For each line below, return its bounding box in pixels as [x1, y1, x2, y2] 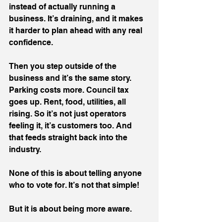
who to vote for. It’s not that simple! [9, 180, 139, 190]
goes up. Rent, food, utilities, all [9, 97, 128, 107]
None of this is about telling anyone [9, 168, 144, 178]
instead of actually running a [9, 2, 117, 11]
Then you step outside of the [9, 61, 118, 71]
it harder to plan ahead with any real [9, 26, 144, 35]
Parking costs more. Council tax [9, 85, 131, 95]
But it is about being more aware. [9, 204, 132, 214]
